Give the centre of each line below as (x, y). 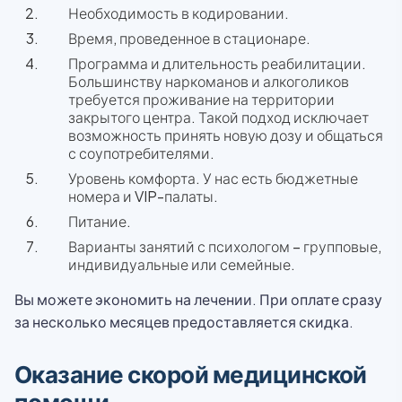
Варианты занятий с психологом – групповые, (225, 246)
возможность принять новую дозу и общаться (226, 135)
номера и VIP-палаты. (143, 196)
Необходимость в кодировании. (179, 13)
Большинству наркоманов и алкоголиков (209, 81)
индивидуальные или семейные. (182, 264)
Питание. (100, 221)
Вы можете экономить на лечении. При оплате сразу (198, 299)
